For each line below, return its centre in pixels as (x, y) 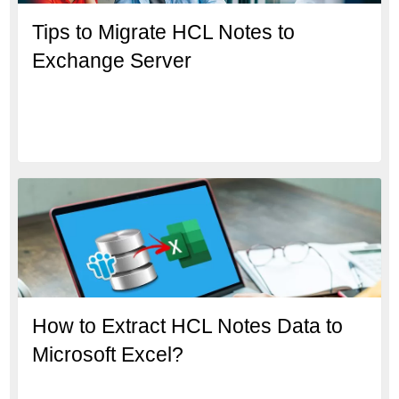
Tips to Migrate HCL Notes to (164, 33)
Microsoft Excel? (108, 355)
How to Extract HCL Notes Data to (188, 326)
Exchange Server (112, 61)
